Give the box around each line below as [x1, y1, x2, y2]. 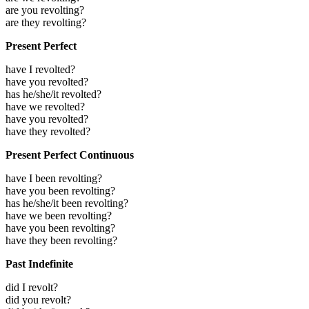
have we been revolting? [6, 210, 112, 222]
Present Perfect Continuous [6, 149, 134, 161]
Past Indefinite [6, 258, 73, 270]
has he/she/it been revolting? [6, 197, 128, 210]
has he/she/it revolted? [6, 88, 101, 101]
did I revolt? [6, 281, 58, 294]
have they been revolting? [6, 235, 117, 247]
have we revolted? [6, 101, 85, 113]
